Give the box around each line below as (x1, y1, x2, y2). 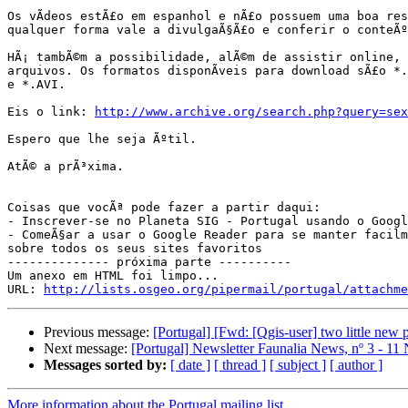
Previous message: (44, 324, 153, 341)
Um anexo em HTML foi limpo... (7, 269, 219, 283)
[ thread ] (214, 357, 266, 373)
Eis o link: (7, 105, 95, 119)
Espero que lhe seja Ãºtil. (7, 132, 197, 147)
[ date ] (170, 357, 210, 373)
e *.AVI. (7, 77, 66, 92)
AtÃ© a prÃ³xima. (7, 159, 124, 174)
